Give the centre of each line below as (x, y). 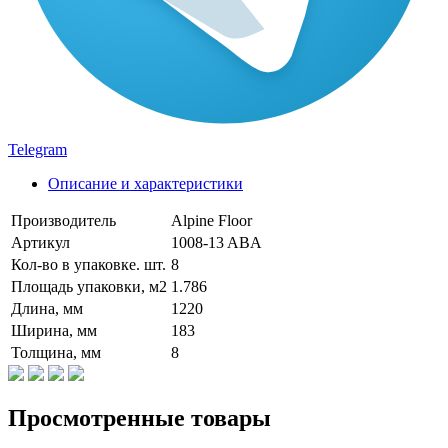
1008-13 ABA (216, 242)
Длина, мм (47, 308)
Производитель (63, 220)
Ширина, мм (54, 330)
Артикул (40, 242)
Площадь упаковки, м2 (89, 286)
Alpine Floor (211, 220)
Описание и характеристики (145, 183)
